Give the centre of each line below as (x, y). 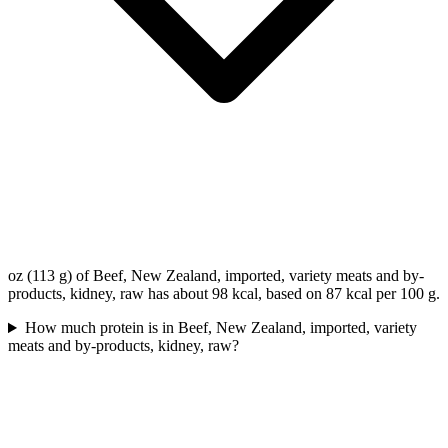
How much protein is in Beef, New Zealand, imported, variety (220, 328)
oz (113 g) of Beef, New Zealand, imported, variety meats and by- (216, 276)
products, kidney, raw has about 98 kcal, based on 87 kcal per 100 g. (224, 294)
